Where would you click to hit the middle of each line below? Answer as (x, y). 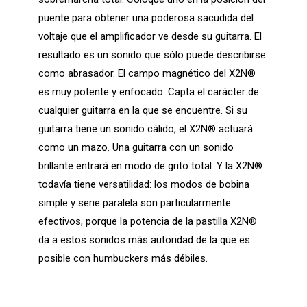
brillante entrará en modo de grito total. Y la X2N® (151, 165)
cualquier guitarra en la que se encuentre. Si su (143, 110)
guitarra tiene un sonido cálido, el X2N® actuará (146, 128)
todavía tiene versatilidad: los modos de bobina (144, 184)
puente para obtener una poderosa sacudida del (146, 17)
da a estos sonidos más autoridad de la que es (145, 240)
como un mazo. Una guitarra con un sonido (136, 147)
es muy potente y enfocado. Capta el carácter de (149, 91)
